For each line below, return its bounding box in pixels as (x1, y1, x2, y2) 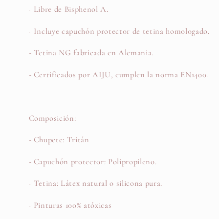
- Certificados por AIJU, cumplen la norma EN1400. (28, 69, 208, 80)
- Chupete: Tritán (28, 135, 89, 145)
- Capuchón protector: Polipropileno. (28, 156, 157, 167)
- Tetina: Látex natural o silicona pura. (28, 178, 162, 189)
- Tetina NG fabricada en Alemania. (28, 48, 153, 58)
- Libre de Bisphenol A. (28, 4, 109, 15)
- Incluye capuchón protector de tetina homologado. (28, 26, 210, 36)
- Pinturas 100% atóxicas (28, 200, 112, 210)
